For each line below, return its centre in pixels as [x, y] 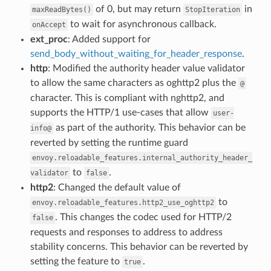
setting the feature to [76, 261]
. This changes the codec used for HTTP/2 [143, 217]
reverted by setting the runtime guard [109, 142]
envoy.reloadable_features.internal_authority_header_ [142, 158]
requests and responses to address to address [126, 232]
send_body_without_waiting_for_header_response [136, 54]
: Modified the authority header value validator [146, 68]
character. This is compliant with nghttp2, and [127, 98]
